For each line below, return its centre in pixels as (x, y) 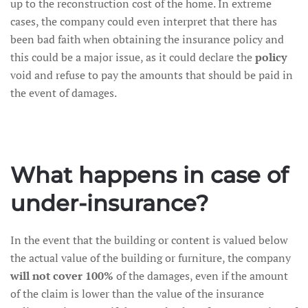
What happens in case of (149, 175)
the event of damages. (64, 93)
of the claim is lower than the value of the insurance (137, 294)
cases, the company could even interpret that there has (144, 21)
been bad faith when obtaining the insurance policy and (147, 39)
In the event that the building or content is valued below (149, 240)
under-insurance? (109, 203)
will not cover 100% (62, 276)
